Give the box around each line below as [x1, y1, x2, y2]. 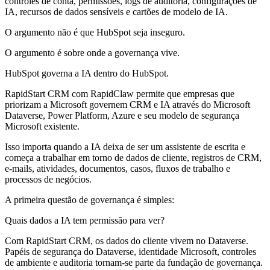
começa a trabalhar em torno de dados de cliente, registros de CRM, [5, 152, 262, 163]
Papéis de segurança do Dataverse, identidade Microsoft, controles [5, 246, 256, 257]
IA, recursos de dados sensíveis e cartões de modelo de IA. [5, 6, 228, 17]
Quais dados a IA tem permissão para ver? [5, 215, 165, 225]
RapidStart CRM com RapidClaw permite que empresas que [5, 88, 234, 99]
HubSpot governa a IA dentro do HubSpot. [5, 67, 169, 78]
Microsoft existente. [5, 121, 80, 131]
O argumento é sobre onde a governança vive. [5, 47, 180, 58]
